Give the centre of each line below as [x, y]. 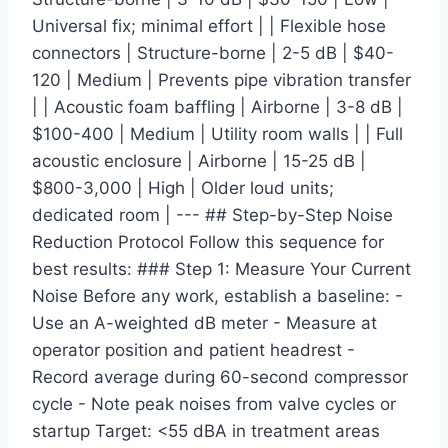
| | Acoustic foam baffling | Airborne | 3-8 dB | [217, 107]
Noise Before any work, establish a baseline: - [217, 296]
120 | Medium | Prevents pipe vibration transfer [221, 80]
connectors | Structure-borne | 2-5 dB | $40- [213, 53]
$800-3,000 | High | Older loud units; [183, 188]
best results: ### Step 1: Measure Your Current [221, 269]
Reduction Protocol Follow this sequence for [208, 242]
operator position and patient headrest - [193, 350]
